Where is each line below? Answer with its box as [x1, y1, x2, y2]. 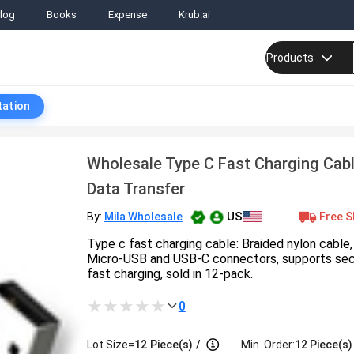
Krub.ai [179, 9, 210, 21]
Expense [108, 9, 147, 21]
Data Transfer [86, 179, 185, 198]
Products [266, 51, 314, 64]
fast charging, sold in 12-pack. [86, 266, 253, 281]
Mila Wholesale [104, 209, 183, 223]
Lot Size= [86, 338, 134, 351]
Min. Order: [240, 338, 295, 351]
